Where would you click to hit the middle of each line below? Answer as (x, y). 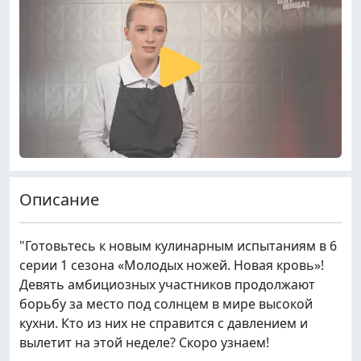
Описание (59, 199)
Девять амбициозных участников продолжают (167, 284)
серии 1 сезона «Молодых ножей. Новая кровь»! (172, 265)
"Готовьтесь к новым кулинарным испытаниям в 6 (178, 245)
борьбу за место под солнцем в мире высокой (166, 303)
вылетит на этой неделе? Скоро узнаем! (144, 342)
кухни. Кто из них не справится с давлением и (164, 323)
